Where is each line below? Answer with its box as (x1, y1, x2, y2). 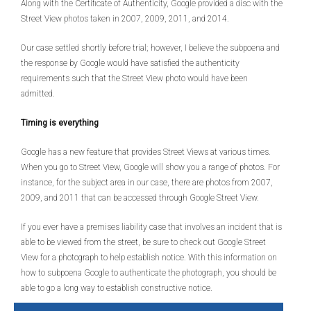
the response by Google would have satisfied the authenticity (21, 58, 239, 68)
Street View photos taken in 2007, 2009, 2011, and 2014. (21, 14, 229, 24)
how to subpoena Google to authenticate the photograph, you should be (21, 268, 276, 278)
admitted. (21, 89, 55, 99)
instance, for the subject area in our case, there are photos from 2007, (21, 178, 273, 187)
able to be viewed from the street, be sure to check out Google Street (21, 237, 266, 247)
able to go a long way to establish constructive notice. (21, 283, 212, 293)
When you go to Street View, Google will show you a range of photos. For (21, 162, 280, 172)
